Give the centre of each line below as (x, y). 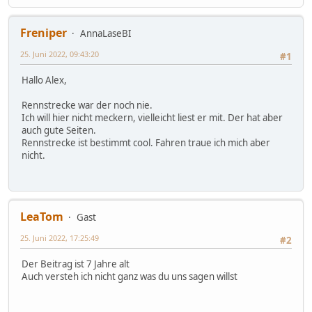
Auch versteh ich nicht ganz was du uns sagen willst (130, 276)
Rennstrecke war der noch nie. (87, 106)
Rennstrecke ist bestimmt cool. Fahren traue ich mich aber (146, 143)
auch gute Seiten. (59, 131)
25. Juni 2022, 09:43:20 (60, 54)
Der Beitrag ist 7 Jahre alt (76, 264)
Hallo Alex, (44, 80)
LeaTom (42, 216)
